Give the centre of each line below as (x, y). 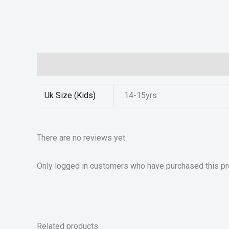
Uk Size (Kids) (70, 96)
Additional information (76, 64)
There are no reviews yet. (82, 138)
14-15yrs (141, 96)
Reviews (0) (147, 64)
